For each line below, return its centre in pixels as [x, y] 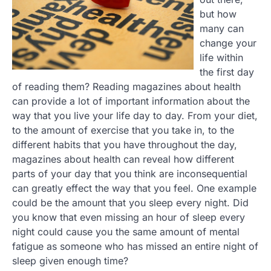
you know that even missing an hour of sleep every [129, 217]
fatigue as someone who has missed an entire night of [135, 247]
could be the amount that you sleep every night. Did [130, 203]
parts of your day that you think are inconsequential [130, 174]
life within [221, 58]
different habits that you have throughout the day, [125, 145]
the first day [227, 72]
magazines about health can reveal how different [123, 159]
